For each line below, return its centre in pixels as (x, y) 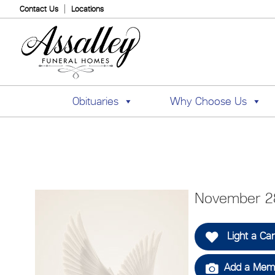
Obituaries (95, 101)
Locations (87, 9)
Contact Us (39, 9)
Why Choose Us (208, 101)
